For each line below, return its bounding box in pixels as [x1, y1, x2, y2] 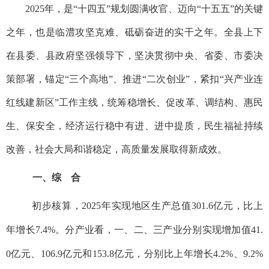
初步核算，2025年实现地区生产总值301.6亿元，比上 [32, 200, 263, 211]
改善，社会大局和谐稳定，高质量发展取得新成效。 [6, 144, 227, 154]
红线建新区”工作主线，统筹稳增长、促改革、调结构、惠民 [6, 97, 263, 107]
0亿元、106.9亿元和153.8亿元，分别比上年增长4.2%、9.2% [6, 248, 263, 259]
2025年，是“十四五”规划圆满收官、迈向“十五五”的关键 [23, 3, 263, 14]
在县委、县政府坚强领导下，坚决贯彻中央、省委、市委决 [6, 50, 263, 61]
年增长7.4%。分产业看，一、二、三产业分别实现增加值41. [6, 224, 263, 235]
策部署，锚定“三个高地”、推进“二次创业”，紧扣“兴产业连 [6, 73, 263, 84]
